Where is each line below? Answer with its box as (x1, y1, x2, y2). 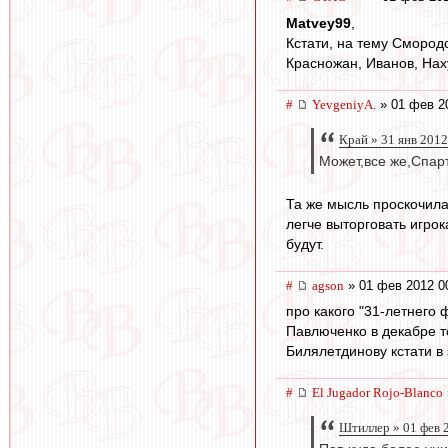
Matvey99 (286, 15, 351, 32)
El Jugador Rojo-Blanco (312, 385, 443, 401)
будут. (286, 235, 324, 252)
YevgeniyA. (312, 97, 376, 113)
